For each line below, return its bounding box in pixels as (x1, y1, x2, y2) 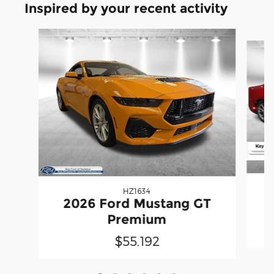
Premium (107, 212, 167, 228)
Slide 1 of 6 (9, 29, 54, 40)
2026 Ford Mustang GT (62, 196, 211, 212)
